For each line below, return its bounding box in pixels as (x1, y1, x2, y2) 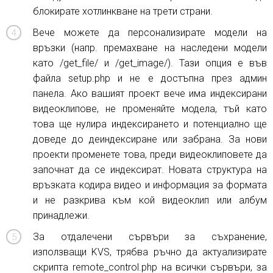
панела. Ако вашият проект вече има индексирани (33, 88, 267, 99)
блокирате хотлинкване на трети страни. (33, 5, 213, 17)
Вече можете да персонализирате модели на (33, 27, 267, 38)
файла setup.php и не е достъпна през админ (33, 73, 267, 84)
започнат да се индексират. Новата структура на (33, 164, 267, 175)
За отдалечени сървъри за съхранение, (33, 231, 267, 243)
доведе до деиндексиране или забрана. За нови (33, 133, 267, 145)
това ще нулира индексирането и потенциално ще (33, 118, 267, 130)
